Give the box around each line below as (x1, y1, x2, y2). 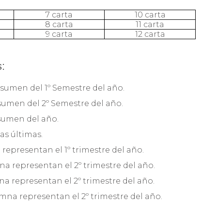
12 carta (135, 29, 165, 39)
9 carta (46, 29, 73, 39)
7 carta (46, 10, 73, 19)
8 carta (45, 19, 73, 29)
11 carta (136, 19, 164, 29)
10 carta (134, 10, 166, 19)
